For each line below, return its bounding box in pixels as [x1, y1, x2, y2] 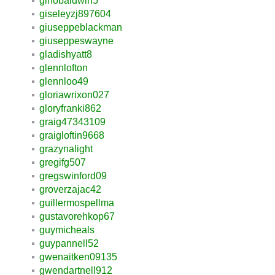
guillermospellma [39, 197, 114, 208]
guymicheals [39, 224, 95, 235]
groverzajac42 [39, 184, 101, 195]
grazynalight [39, 143, 93, 154]
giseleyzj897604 [39, 8, 111, 19]
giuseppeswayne [39, 35, 114, 46]
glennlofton [39, 62, 88, 73]
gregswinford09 [39, 170, 107, 181]
